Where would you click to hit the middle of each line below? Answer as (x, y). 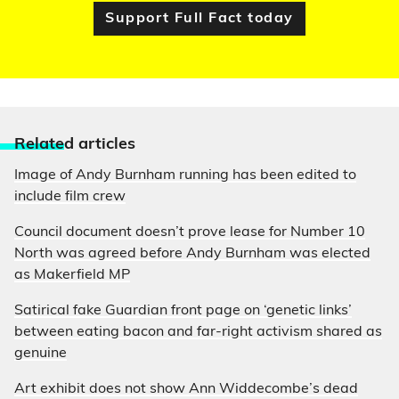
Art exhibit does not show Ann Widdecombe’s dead (186, 390)
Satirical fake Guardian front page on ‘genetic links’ (183, 311)
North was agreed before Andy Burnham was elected (192, 254)
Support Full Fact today (199, 19)
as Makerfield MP (72, 276)
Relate (39, 145)
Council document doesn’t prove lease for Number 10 (190, 233)
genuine (41, 354)
